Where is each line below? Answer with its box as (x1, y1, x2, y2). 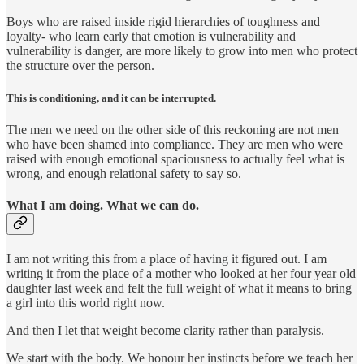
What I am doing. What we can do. (6, 197, 199, 212)
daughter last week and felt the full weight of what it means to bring (6, 281, 352, 296)
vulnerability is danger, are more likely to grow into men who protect (6, 44, 357, 58)
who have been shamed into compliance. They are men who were (6, 136, 343, 151)
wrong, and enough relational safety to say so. (6, 166, 241, 180)
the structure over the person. (6, 58, 154, 73)
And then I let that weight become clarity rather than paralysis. (6, 323, 324, 338)
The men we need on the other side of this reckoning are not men (6, 122, 339, 136)
